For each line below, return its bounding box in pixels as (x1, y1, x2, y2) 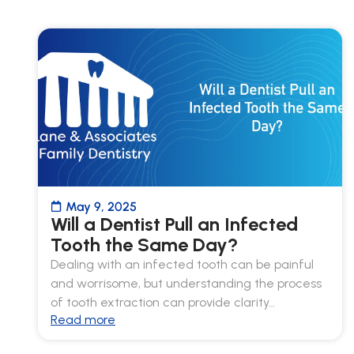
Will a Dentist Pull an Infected (51, 212, 298, 235)
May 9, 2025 (66, 198, 137, 214)
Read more (51, 311, 115, 327)
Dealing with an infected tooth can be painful (51, 256, 314, 272)
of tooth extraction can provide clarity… (51, 294, 275, 310)
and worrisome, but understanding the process (51, 275, 322, 291)
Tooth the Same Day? (51, 232, 238, 256)
